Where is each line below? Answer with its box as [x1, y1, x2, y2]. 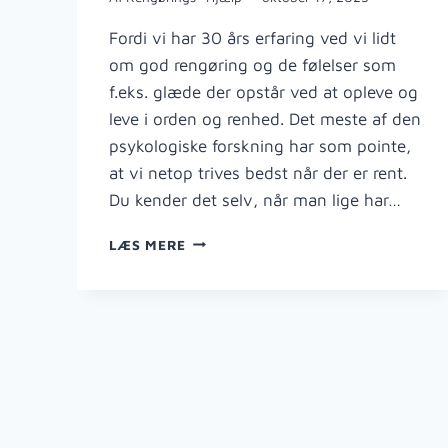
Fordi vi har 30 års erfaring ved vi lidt [108, 27, 396, 48]
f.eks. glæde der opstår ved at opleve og [108, 81, 418, 102]
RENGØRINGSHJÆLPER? [184, 273, 361, 290]
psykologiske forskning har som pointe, [108, 135, 411, 156]
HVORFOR [184, 231, 257, 248]
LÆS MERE [108, 236, 186, 253]
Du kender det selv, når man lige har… [108, 189, 401, 210]
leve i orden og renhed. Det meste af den [108, 108, 421, 129]
